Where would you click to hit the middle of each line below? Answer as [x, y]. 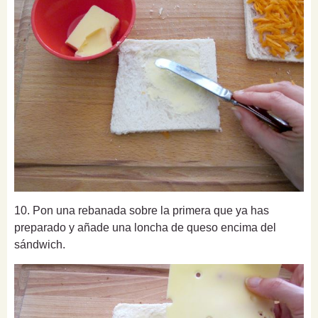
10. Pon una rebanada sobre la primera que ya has [142, 211]
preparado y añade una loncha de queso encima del [145, 228]
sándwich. [40, 245]
